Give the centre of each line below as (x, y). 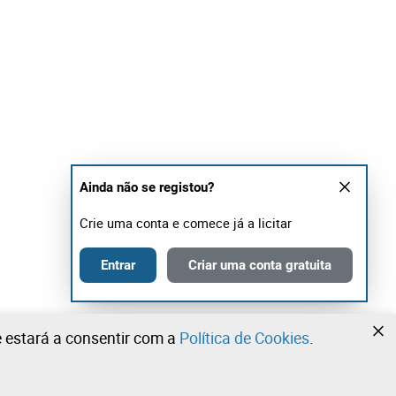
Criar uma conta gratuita (260, 265)
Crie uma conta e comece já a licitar (186, 223)
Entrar (118, 265)
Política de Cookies (244, 338)
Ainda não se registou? (147, 187)
